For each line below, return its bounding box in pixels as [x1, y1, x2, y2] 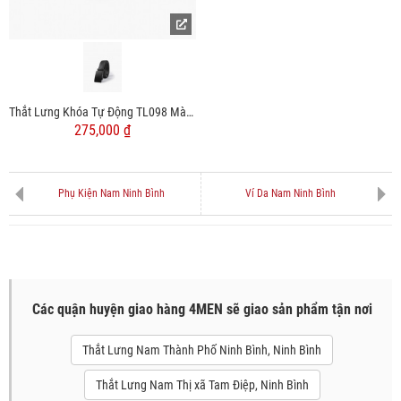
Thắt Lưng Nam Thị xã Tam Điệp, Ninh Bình [95, 378, 309, 393]
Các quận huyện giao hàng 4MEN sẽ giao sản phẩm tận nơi [31, 301, 372, 319]
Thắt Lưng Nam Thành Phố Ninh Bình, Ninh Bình [82, 343, 321, 358]
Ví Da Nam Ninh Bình [244, 187, 336, 200]
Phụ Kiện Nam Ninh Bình [58, 187, 165, 200]
